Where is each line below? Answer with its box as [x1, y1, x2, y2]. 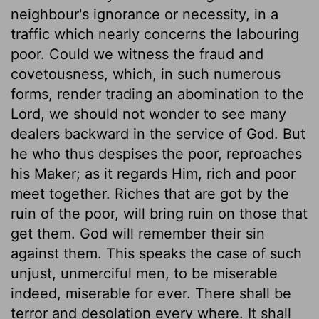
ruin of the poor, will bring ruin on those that [11, 204, 308, 222]
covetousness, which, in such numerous [11, 65, 281, 83]
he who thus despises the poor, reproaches [11, 145, 302, 162]
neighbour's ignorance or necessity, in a [11, 5, 278, 23]
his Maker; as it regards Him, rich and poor [11, 164, 296, 182]
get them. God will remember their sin [11, 224, 265, 242]
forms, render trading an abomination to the [11, 85, 304, 103]
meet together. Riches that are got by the [11, 184, 289, 202]
